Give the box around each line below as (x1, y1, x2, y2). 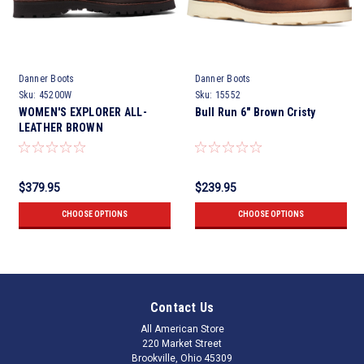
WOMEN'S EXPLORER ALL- (18, 106, 147, 119)
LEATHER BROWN (18, 121, 103, 135)
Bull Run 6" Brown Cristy (194, 106, 316, 119)
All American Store (140, 323, 224, 336)
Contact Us (149, 300, 214, 316)
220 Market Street (142, 338, 222, 350)
